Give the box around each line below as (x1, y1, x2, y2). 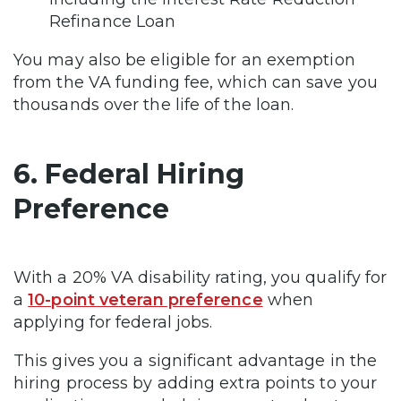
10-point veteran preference (28, 290, 263, 310)
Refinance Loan (49, 12, 181, 31)
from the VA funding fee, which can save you (13, 73, 378, 92)
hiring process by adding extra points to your (13, 373, 378, 393)
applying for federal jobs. (13, 312, 222, 332)
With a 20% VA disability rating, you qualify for (13, 268, 388, 287)
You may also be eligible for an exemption (13, 50, 355, 70)
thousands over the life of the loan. (13, 95, 299, 115)
